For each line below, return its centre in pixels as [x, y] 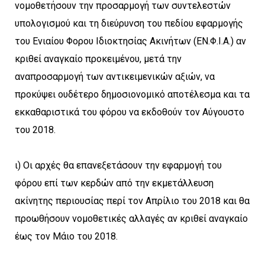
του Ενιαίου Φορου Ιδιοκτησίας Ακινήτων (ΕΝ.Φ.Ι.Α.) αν [130, 41]
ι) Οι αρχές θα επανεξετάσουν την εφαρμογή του [118, 165]
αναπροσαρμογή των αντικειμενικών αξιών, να [115, 76]
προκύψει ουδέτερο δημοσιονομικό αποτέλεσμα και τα [132, 94]
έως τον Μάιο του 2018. [66, 236]
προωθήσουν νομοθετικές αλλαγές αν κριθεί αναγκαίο [131, 218]
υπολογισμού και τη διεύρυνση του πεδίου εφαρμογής [129, 23]
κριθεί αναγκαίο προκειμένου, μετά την [98, 59]
